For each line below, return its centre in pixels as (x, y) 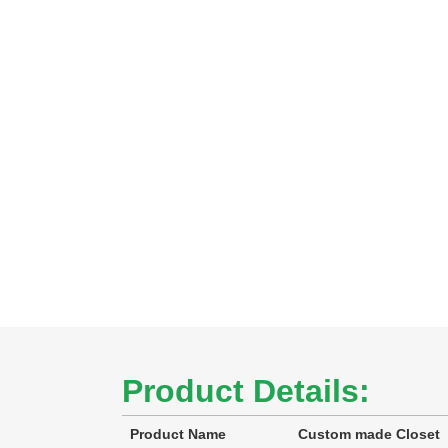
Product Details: (246, 391)
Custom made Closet (369, 434)
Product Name (178, 434)
